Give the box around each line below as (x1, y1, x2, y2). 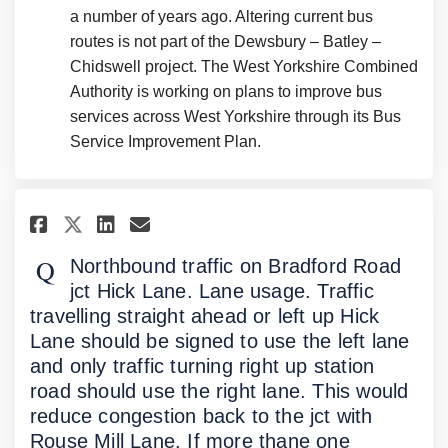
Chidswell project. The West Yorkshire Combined (70, 57, 418, 75)
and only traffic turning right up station (30, 354, 375, 377)
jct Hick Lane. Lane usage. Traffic (70, 279, 374, 302)
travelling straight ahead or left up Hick (30, 304, 380, 327)
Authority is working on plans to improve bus (70, 82, 382, 100)
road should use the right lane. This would (30, 379, 409, 402)
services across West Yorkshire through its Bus (70, 107, 401, 125)
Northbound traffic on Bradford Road (70, 254, 402, 277)
